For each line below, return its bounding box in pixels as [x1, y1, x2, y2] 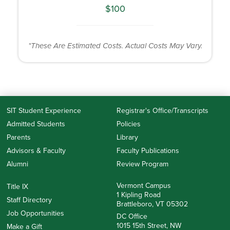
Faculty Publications [116, 145, 179, 157]
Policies [116, 119, 141, 130]
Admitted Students [6, 119, 65, 130]
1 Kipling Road [116, 189, 161, 201]
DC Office [116, 211, 147, 222]
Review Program [116, 159, 168, 170]
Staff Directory [6, 195, 52, 206]
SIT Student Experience [6, 105, 81, 117]
